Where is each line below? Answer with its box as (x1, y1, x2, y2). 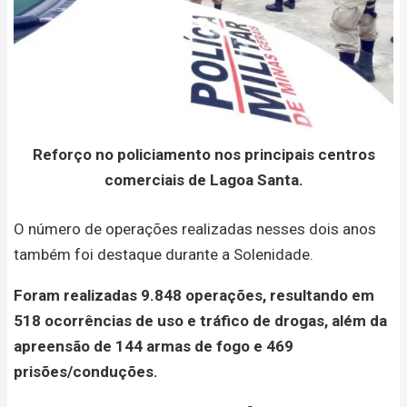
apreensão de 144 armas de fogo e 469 (14, 336, 293, 355)
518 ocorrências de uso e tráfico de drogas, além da (14, 311, 387, 330)
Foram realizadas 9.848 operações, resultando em (14, 285, 374, 304)
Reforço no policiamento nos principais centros (32, 145, 375, 164)
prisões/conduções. (14, 362, 158, 381)
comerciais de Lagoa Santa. (104, 171, 303, 190)
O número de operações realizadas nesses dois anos (14, 219, 376, 238)
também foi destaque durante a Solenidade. (14, 244, 313, 263)
